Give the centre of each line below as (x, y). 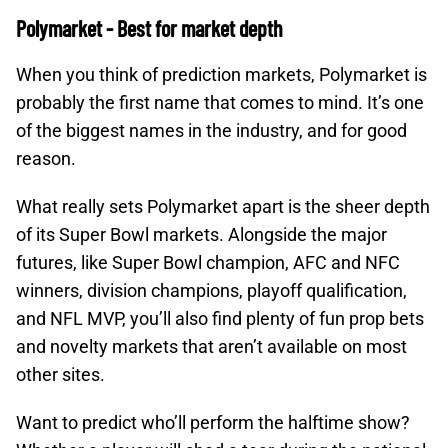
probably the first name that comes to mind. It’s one (220, 102)
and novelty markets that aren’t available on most (211, 346)
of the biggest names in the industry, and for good (211, 130)
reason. (46, 158)
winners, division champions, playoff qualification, (211, 290)
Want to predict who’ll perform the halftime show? (213, 422)
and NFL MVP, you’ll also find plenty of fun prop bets (220, 318)
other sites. (60, 374)
